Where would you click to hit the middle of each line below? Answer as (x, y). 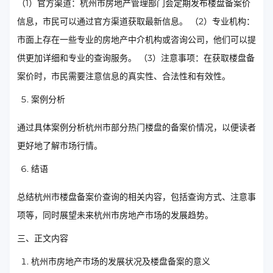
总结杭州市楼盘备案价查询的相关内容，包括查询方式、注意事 (136, 197)
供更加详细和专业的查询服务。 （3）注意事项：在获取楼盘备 (136, 58)
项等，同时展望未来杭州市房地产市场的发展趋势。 (115, 215)
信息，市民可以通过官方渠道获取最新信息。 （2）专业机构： (136, 21)
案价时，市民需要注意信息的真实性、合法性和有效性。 (124, 76)
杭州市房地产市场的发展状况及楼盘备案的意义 (121, 261)
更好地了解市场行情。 (60, 146)
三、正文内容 (43, 238)
